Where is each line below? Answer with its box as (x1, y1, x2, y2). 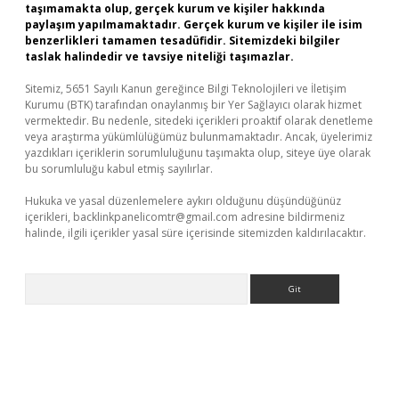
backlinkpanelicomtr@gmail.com (73, 209, 238, 224)
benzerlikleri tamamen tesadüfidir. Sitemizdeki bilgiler (25, 33, 340, 48)
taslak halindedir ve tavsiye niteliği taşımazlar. (25, 49, 294, 64)
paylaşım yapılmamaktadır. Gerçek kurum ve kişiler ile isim (25, 17, 362, 32)
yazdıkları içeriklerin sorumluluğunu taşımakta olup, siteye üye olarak (25, 145, 370, 160)
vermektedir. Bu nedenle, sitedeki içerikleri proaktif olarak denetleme (25, 113, 373, 128)
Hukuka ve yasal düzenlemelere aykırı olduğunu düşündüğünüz (25, 193, 341, 208)
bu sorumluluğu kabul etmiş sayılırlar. (25, 161, 213, 176)
